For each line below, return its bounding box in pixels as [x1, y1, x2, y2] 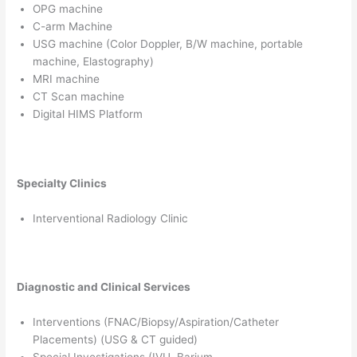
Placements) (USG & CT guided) [33, 332, 198, 346]
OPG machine [33, 2, 104, 16]
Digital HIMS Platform [33, 108, 143, 121]
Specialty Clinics [17, 176, 108, 190]
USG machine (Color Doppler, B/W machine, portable [33, 37, 304, 51]
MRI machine [33, 73, 100, 86]
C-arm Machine [33, 20, 113, 33]
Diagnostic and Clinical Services [17, 280, 191, 293]
